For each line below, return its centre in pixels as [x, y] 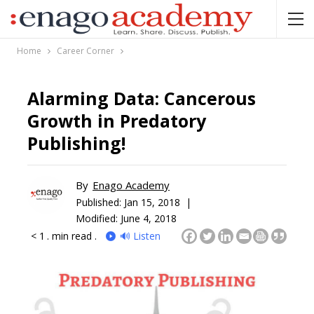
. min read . [72, 235]
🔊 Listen [140, 235]
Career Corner [86, 51]
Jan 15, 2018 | [158, 202]
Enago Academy [131, 185]
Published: [100, 202]
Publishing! [76, 143]
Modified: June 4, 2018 [126, 218]
